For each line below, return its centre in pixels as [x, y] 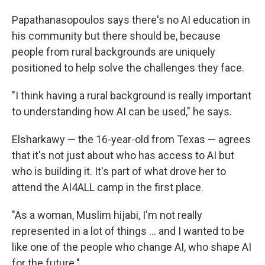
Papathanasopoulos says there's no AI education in [131, 20]
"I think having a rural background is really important [132, 96]
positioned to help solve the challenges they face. [128, 68]
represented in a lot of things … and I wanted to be [128, 231]
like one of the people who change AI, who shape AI [132, 247]
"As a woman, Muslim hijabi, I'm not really [107, 215]
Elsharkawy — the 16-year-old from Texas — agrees [131, 139]
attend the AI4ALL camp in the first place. [108, 187]
